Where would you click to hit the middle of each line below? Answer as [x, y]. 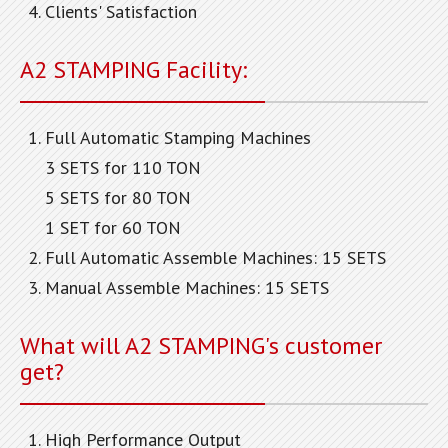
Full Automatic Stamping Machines [178, 138]
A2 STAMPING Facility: [133, 70]
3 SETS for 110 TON [123, 168]
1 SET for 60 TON [113, 228]
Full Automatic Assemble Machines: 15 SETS [215, 258]
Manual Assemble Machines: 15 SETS [187, 288]
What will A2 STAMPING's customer [201, 346]
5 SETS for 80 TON [118, 198]
